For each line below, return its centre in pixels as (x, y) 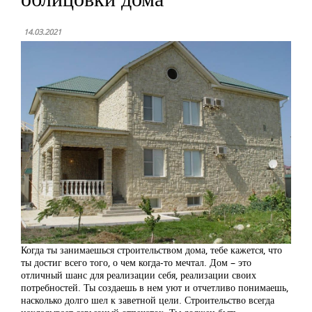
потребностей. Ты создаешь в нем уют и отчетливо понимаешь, (155, 287)
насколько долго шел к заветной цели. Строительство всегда (148, 300)
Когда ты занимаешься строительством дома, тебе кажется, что (151, 250)
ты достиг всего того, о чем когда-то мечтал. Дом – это (136, 262)
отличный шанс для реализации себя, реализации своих (139, 275)
